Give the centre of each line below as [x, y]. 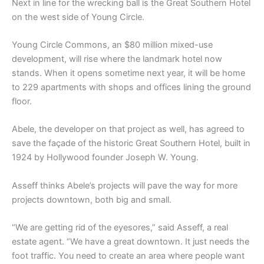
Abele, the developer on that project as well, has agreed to [128, 129]
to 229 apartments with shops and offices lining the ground [131, 87]
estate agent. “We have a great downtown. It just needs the [131, 241]
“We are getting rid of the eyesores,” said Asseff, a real [120, 227]
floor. [22, 101]
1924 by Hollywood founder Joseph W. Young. [105, 158]
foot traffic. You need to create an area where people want [128, 255]
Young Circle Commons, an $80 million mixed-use [112, 44]
